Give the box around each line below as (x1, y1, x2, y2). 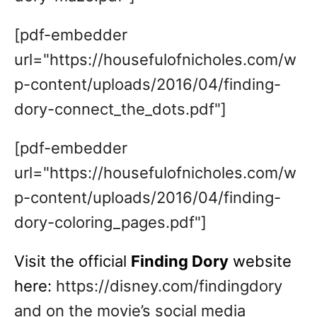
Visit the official (14, 252, 131, 270)
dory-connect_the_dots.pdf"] (14, 100, 226, 118)
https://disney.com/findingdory (52, 277, 282, 295)
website (229, 252, 292, 270)
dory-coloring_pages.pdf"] (14, 213, 207, 231)
